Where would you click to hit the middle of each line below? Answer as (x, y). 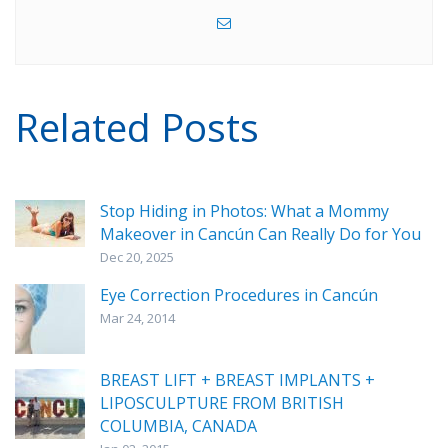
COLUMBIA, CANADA (178, 426)
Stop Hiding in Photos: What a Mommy (244, 211)
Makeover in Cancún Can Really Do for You (260, 234)
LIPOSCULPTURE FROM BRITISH (222, 403)
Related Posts (137, 127)
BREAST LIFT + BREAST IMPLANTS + (237, 380)
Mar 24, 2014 (137, 318)
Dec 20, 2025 (137, 257)
